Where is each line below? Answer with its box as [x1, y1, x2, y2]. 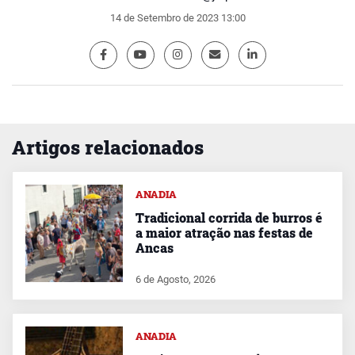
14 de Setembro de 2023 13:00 [109, 12, 246, 25]
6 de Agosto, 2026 [135, 273, 216, 286]
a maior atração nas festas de [135, 224, 313, 242]
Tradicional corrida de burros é [135, 209, 323, 227]
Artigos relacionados [12, 135, 204, 161]
